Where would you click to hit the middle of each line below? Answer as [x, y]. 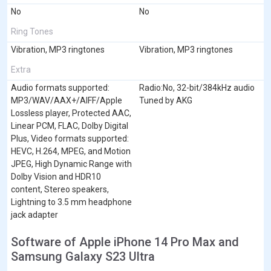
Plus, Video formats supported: [70, 138]
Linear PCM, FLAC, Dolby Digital [70, 126]
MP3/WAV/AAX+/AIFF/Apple [67, 100]
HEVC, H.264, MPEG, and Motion [71, 151]
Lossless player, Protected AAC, [71, 113]
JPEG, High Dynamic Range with [71, 164]
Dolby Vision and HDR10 [56, 176]
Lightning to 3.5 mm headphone [71, 202]
